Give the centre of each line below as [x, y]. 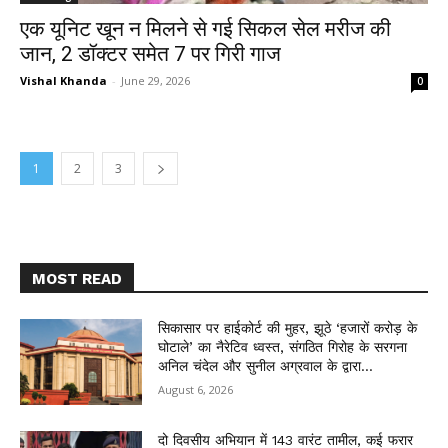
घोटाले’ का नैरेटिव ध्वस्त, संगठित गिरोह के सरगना [283, 347]
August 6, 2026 [196, 389]
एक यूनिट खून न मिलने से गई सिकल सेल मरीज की [205, 29]
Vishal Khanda [63, 80]
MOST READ [77, 279]
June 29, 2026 [155, 80]
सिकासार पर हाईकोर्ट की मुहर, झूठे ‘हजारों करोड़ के [288, 328]
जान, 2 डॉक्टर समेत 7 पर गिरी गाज [150, 54]
